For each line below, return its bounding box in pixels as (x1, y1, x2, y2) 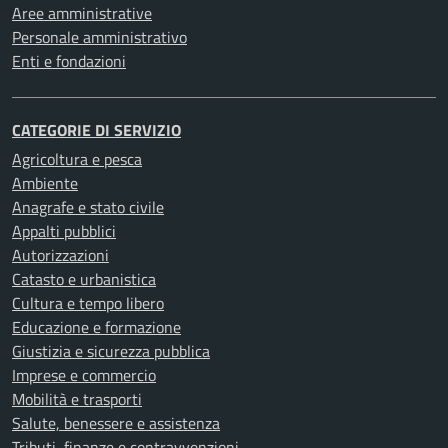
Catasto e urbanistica (12, 267, 156, 292)
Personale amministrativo (12, 25, 187, 50)
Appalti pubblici (12, 219, 116, 244)
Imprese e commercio (12, 363, 156, 388)
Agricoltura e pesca (12, 147, 142, 172)
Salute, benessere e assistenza (12, 411, 220, 436)
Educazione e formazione (12, 315, 181, 340)
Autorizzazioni (12, 243, 109, 268)
